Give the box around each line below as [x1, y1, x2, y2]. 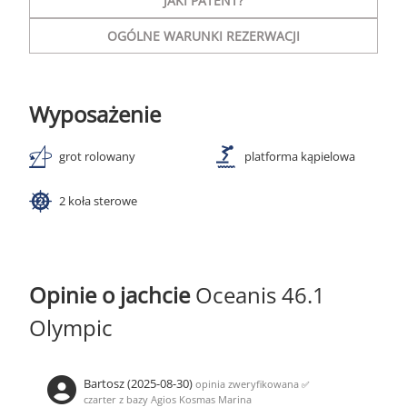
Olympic [29, 313, 113, 342]
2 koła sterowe [59, 193, 137, 209]
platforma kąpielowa [244, 148, 355, 164]
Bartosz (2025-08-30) [84, 375, 195, 392]
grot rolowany [59, 148, 135, 164]
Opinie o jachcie [29, 280, 195, 310]
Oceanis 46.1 [195, 280, 325, 310]
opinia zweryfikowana [195, 377, 302, 391]
